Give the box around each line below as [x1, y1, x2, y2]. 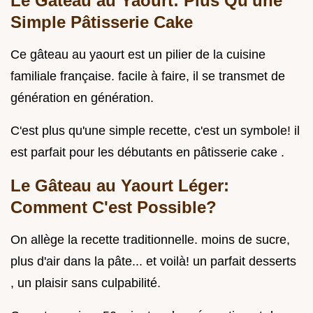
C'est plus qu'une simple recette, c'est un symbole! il [10, 123, 300, 138]
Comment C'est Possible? [10, 197, 217, 217]
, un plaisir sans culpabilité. [10, 275, 161, 290]
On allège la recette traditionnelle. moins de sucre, [10, 232, 290, 247]
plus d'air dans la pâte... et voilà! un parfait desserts [10, 254, 296, 268]
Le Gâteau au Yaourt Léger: [10, 175, 229, 195]
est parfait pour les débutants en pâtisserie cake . [10, 145, 284, 159]
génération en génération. [10, 90, 154, 105]
